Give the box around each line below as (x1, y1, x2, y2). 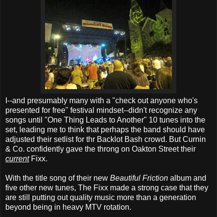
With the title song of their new (5, 173, 110, 182)
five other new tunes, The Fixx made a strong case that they (5, 183, 208, 192)
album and (168, 173, 206, 182)
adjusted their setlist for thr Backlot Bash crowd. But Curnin (5, 135, 206, 143)
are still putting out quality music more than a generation (5, 193, 196, 201)
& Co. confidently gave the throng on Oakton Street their (5, 144, 196, 153)
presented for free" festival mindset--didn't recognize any (5, 106, 197, 114)
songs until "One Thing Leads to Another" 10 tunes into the (5, 115, 205, 124)
